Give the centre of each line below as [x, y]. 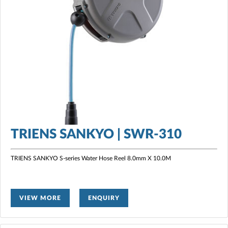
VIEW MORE [40, 198]
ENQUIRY [104, 198]
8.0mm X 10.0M [149, 158]
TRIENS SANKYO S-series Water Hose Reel [69, 158]
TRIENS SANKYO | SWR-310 [96, 134]
